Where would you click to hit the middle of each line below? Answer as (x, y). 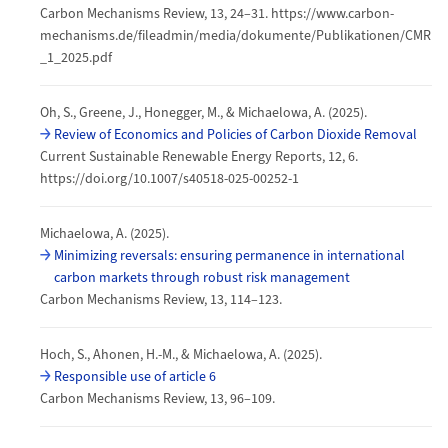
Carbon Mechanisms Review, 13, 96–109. (157, 398)
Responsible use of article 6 (135, 376)
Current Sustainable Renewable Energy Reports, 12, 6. (199, 156)
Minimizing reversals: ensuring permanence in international (229, 255)
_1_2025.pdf (76, 57)
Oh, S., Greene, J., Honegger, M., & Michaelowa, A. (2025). (203, 112)
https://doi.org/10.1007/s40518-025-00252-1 (169, 178)
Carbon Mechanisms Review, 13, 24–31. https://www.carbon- (217, 13)
